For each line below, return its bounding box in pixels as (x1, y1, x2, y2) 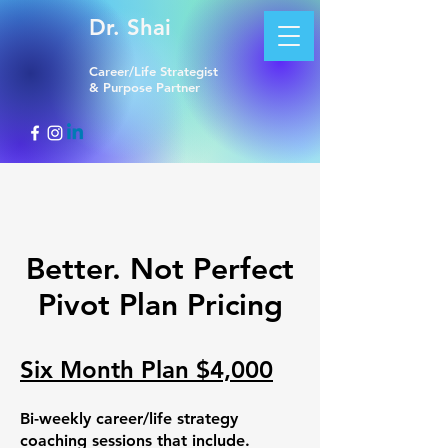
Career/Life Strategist (89, 63, 218, 79)
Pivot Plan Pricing (37, 287, 283, 323)
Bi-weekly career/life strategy (20, 409, 238, 428)
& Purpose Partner (89, 79, 200, 95)
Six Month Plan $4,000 (20, 355, 273, 384)
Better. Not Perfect (26, 251, 294, 287)
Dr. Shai (89, 14, 171, 41)
